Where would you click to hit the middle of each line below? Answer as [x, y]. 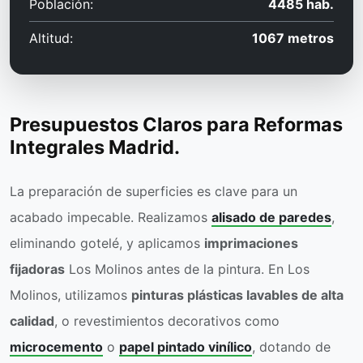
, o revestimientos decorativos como [167, 321]
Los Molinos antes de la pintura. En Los [187, 269]
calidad [32, 321]
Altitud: [51, 38]
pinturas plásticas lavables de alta [237, 295]
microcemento [56, 347]
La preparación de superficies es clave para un [154, 192]
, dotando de [291, 347]
